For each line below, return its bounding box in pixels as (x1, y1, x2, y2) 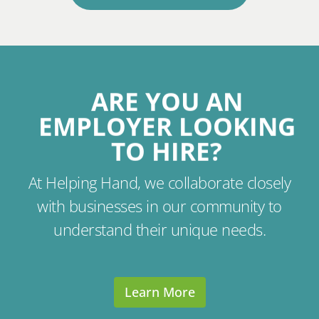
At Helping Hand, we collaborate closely (28, 172, 291, 194)
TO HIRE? (111, 134, 222, 169)
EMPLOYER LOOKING (38, 109, 296, 144)
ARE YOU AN (90, 84, 243, 119)
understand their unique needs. (53, 219, 266, 241)
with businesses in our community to (37, 195, 282, 218)
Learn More (124, 283, 195, 301)
